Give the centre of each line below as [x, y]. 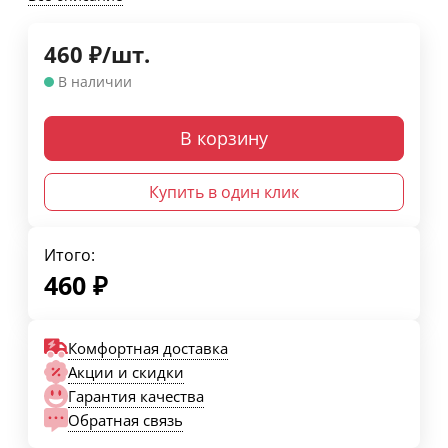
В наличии [95, 82]
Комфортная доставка [148, 347]
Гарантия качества [136, 395]
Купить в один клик [224, 192]
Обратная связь [125, 419]
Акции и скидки [126, 371]
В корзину [224, 138]
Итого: [69, 255]
